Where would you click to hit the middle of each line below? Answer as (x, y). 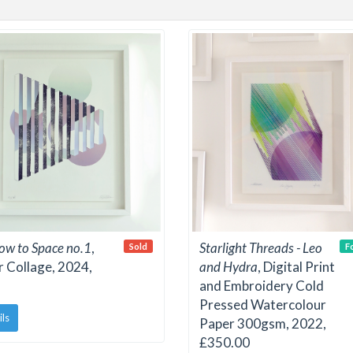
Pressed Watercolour (263, 305)
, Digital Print (296, 267)
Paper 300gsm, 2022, (263, 324)
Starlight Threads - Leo (261, 248)
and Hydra (229, 267)
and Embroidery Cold (262, 286)
